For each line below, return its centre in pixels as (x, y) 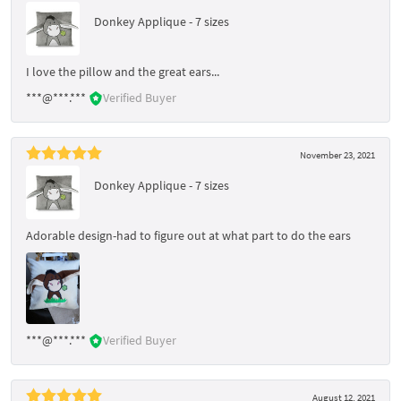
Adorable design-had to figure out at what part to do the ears (188, 235)
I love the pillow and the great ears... (123, 71)
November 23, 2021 (337, 154)
